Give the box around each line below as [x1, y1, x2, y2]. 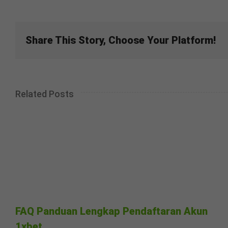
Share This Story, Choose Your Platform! [25, 34, 216, 47]
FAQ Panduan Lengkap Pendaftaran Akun [15, 205, 208, 218]
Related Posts [15, 88, 74, 99]
